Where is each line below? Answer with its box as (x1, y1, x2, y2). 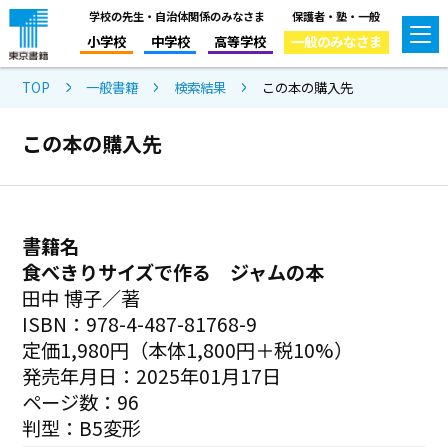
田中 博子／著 (22, 283, 141, 312)
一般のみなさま (290, 30, 382, 51)
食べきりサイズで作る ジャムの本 (22, 257, 325, 286)
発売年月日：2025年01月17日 (22, 361, 282, 390)
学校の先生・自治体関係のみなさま (88, 7, 265, 24)
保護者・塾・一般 (292, 7, 381, 24)
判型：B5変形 (22, 413, 142, 442)
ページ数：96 (22, 387, 140, 416)
